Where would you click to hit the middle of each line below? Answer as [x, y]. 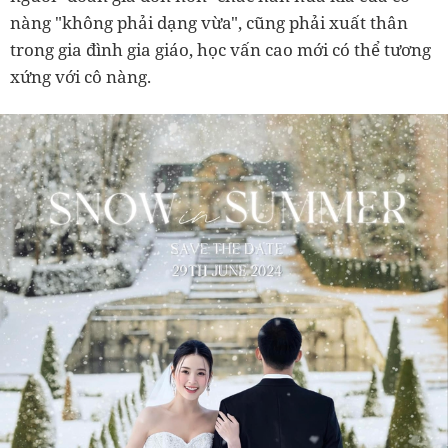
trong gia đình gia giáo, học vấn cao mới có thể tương [220, 49]
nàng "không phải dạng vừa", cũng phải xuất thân [209, 22]
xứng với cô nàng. [80, 76]
